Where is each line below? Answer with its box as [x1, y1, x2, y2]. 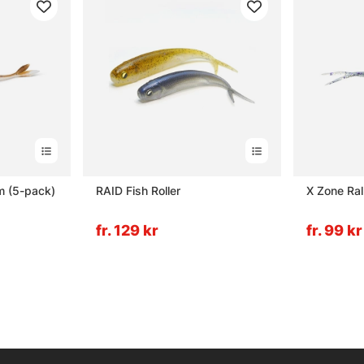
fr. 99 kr [306, 222, 362, 240]
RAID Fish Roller [96, 184, 180, 198]
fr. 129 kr [96, 222, 158, 240]
